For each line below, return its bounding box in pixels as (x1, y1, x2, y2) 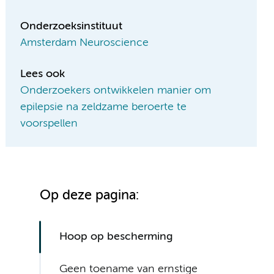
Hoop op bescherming (59, 231, 174, 243)
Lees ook (20, 68, 65, 80)
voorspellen (20, 118, 78, 130)
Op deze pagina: (40, 189, 139, 203)
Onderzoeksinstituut (20, 21, 123, 32)
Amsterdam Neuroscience (20, 37, 149, 49)
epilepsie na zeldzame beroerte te (20, 102, 187, 113)
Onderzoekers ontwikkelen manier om (20, 85, 212, 97)
